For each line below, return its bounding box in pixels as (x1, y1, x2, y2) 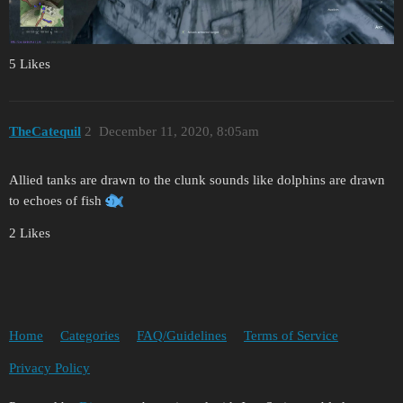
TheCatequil (9, 123, 81, 139)
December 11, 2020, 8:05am (98, 123, 259, 139)
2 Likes (9, 226, 50, 241)
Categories (60, 327, 120, 343)
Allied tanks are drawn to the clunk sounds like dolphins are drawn (9, 173, 385, 188)
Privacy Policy (9, 360, 90, 375)
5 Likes (9, 57, 50, 72)
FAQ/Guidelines (137, 327, 227, 343)
